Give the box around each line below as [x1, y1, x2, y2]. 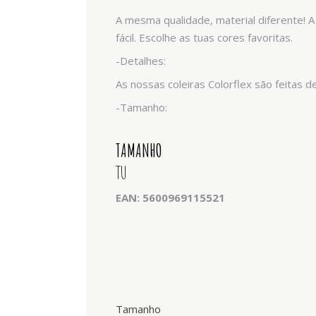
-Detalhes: [116, 54, 166, 68]
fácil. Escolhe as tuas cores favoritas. [116, 30, 293, 44]
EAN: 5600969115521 [116, 190, 225, 205]
